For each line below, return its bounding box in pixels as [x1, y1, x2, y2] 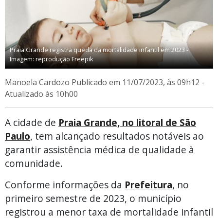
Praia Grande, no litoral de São [58, 115, 196, 129]
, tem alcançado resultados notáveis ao [30, 129, 204, 143]
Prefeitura [125, 178, 172, 191]
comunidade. [5, 156, 63, 170]
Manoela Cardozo [5, 76, 72, 88]
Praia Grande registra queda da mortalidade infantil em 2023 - [9, 45, 188, 54]
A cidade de [5, 115, 58, 129]
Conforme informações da [5, 178, 125, 191]
